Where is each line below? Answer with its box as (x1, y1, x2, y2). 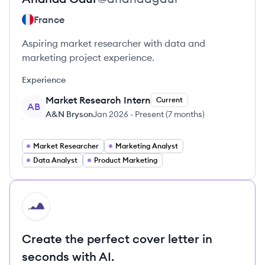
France (34, 14, 64, 25)
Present (135, 109, 164, 119)
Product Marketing (94, 156, 157, 164)
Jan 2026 (93, 109, 128, 119)
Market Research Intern (46, 94, 151, 106)
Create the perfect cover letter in (22, 231, 212, 246)
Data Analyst (33, 156, 77, 164)
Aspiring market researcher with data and (22, 37, 205, 49)
